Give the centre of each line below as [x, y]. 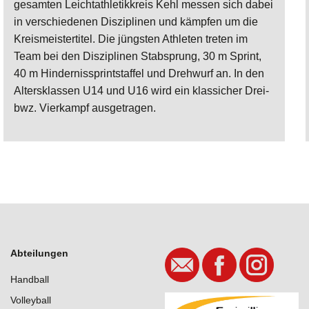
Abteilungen [39, 253]
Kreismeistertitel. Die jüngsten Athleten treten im [131, 39]
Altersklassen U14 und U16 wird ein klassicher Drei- [141, 90]
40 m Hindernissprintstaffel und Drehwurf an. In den [139, 73]
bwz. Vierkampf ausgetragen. [85, 108]
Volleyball [31, 300]
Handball [30, 279]
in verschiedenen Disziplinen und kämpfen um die [136, 21]
